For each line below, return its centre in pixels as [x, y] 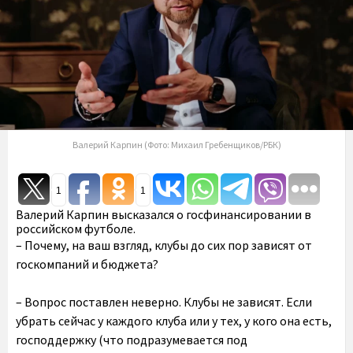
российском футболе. [76, 228]
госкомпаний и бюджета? [87, 264]
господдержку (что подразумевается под [132, 339]
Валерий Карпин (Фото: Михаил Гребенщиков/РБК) [176, 144]
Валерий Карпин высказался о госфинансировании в [163, 214]
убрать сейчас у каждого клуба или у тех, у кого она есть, [174, 320]
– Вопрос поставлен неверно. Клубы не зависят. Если [164, 301]
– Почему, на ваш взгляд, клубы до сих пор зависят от [164, 245]
